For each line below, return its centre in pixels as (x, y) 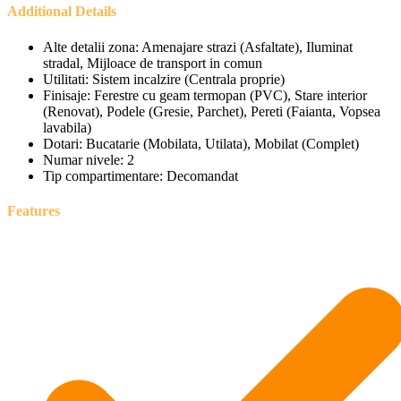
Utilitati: (66, 79)
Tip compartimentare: (103, 175)
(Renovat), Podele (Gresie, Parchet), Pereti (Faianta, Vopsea (212, 111)
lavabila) (67, 127)
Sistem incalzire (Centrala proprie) (188, 79)
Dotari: (63, 143)
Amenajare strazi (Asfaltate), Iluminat (247, 47)
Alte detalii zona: (91, 47)
